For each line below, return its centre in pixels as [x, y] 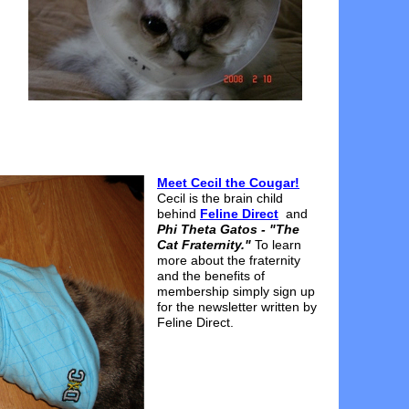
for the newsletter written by [237, 307]
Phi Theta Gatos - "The [228, 229]
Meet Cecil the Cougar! [228, 183]
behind [178, 214]
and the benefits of [211, 276]
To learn [278, 245]
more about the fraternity [229, 260]
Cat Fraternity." [204, 245]
